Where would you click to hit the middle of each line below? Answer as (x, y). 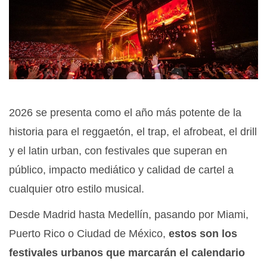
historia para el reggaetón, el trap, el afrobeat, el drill (133, 132)
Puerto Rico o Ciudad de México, (89, 234)
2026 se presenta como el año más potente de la (125, 113)
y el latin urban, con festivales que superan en (118, 151)
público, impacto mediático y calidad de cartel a (121, 170)
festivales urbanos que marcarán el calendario (127, 253)
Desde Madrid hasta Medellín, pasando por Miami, (129, 215)
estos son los (203, 234)
